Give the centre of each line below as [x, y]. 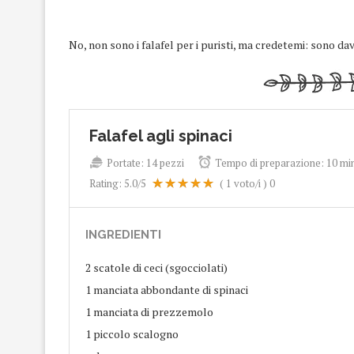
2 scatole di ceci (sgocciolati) [156, 267]
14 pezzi [165, 163]
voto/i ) [249, 183]
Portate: [125, 163]
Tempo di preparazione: [269, 163]
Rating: [107, 183]
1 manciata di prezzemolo [149, 312]
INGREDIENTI [123, 235]
